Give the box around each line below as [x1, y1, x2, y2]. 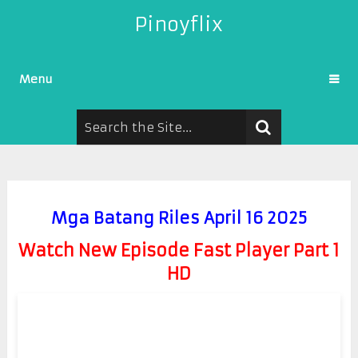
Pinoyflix [134, 13, 224, 37]
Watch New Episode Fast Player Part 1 [18, 239, 340, 261]
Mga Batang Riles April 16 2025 [50, 207, 307, 228]
